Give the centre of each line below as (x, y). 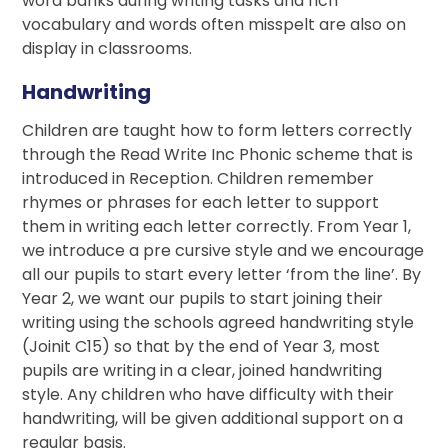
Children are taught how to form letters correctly (217, 131)
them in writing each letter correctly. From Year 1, (217, 227)
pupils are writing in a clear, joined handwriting (202, 371)
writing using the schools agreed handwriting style (218, 323)
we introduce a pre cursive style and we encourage (223, 251)
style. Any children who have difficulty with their (208, 395)
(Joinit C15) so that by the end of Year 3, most (201, 347)
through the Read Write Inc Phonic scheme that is (218, 155)
